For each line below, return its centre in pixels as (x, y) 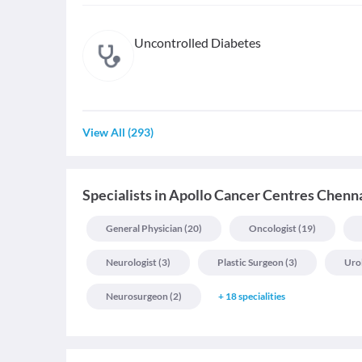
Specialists (117, 195)
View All (104, 132)
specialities (262, 296)
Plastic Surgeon (250, 262)
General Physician (144, 228)
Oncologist (273, 228)
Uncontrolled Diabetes (198, 42)
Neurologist (131, 262)
